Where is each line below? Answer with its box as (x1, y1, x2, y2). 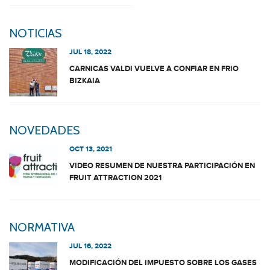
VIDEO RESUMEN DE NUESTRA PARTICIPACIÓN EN (69, 161, 255, 171)
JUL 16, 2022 (69, 242, 111, 251)
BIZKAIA (69, 76, 100, 86)
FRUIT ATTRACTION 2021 (69, 173, 162, 183)
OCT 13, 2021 (69, 145, 112, 154)
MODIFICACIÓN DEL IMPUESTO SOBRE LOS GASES (69, 258, 257, 268)
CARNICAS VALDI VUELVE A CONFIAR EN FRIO (69, 64, 239, 74)
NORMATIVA (9, 220, 75, 234)
